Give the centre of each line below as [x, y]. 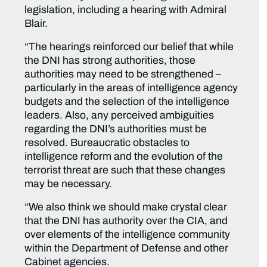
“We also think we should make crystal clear [126, 207]
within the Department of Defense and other [127, 249]
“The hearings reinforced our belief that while [129, 47]
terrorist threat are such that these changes [125, 170]
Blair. [36, 24]
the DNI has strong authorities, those [110, 61]
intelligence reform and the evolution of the [124, 157]
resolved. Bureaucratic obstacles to [107, 143]
